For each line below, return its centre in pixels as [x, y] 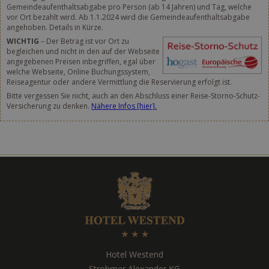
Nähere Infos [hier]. [124, 106]
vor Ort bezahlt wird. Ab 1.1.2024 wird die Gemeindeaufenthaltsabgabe [128, 17]
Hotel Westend [134, 254]
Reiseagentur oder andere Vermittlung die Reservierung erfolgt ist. [119, 82]
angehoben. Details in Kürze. [55, 27]
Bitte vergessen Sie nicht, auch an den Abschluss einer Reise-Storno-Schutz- [134, 95]
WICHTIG [23, 41]
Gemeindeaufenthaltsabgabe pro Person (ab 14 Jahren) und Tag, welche [129, 7]
